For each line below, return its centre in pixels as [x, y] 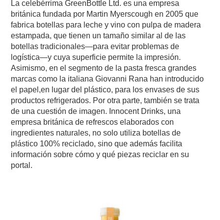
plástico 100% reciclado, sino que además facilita [97, 143]
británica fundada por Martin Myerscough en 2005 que [105, 14]
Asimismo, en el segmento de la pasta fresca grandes [104, 68]
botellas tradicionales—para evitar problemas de [95, 46]
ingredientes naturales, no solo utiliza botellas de [96, 133]
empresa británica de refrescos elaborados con [93, 122]
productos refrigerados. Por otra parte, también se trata [105, 100]
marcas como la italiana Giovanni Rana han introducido [108, 79]
